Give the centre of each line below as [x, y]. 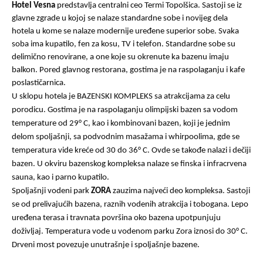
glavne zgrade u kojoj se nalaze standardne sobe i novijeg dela [120, 18]
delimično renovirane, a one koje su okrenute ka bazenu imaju [120, 57]
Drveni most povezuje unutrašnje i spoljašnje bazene [104, 245]
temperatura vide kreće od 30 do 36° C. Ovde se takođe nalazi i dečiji [131, 151]
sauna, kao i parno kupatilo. [60, 178]
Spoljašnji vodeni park [51, 191]
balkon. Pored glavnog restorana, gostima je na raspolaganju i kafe [128, 70]
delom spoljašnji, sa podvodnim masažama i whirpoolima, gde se [126, 137]
